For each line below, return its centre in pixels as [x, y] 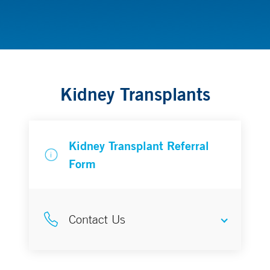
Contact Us [97, 219]
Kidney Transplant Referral [139, 145]
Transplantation [135, 67]
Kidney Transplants [135, 94]
